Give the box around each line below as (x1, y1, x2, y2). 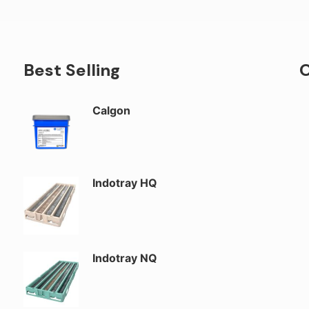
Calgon (92, 103, 130, 117)
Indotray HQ (92, 176, 157, 190)
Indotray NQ (92, 252, 157, 265)
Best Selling (23, 59, 120, 81)
